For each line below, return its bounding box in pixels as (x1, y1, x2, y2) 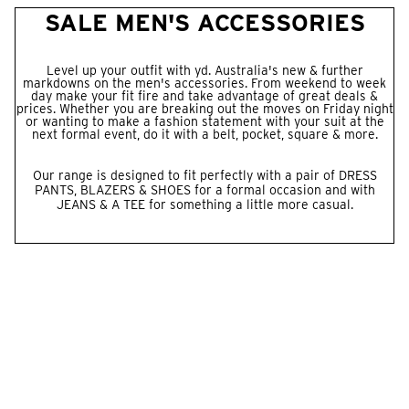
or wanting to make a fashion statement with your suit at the (25, 113, 384, 129)
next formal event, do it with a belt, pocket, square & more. (31, 126, 378, 142)
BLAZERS (79, 182, 135, 197)
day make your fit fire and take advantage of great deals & (31, 88, 378, 103)
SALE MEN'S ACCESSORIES (44, 7, 365, 37)
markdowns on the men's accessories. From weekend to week (23, 75, 386, 90)
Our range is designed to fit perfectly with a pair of (32, 167, 339, 183)
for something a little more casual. (144, 196, 353, 212)
